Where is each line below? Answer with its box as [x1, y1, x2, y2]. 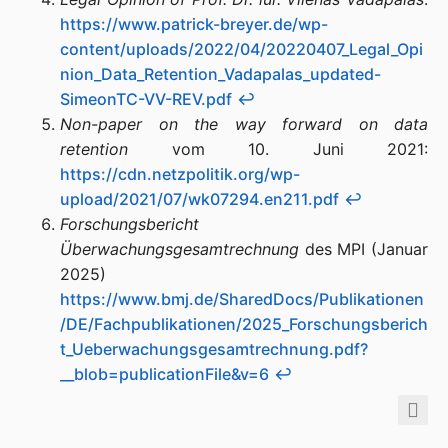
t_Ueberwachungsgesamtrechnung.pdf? [60, 339, 368, 359]
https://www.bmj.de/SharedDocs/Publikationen [60, 289, 424, 309]
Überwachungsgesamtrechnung [60, 239, 299, 259]
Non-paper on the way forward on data [60, 114, 428, 134]
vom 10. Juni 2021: [128, 139, 428, 159]
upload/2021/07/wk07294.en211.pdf [60, 189, 339, 209]
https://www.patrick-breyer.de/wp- [60, 14, 328, 34]
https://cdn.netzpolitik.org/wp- [60, 164, 300, 184]
